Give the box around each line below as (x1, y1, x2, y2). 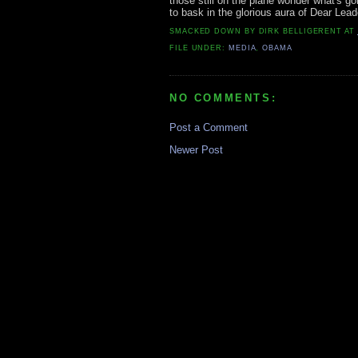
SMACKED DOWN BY (169, 27, 259, 36)
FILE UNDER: (169, 44, 229, 53)
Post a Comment (169, 121, 248, 133)
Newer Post (169, 143, 223, 156)
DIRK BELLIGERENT (258, 27, 343, 36)
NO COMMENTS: (169, 92, 277, 105)
